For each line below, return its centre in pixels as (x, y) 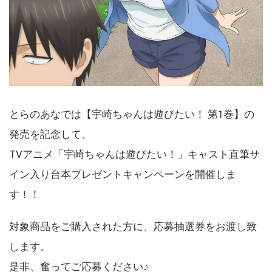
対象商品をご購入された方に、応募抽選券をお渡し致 (133, 226)
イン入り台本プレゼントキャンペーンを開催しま (123, 174)
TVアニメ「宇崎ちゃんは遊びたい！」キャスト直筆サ (134, 154)
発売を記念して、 (50, 134)
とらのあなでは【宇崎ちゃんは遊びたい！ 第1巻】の (132, 114)
